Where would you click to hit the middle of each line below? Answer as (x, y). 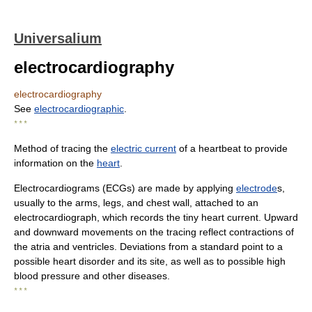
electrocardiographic (79, 109)
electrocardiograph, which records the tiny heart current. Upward (156, 217)
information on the (55, 163)
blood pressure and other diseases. (92, 276)
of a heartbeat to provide (232, 148)
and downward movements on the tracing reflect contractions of (154, 232)
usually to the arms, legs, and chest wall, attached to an (136, 203)
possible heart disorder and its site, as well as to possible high (150, 261)
